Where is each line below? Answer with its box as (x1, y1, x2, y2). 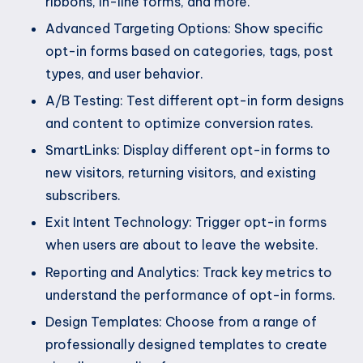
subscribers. (45, 187, 121, 204)
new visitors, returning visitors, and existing (45, 164, 316, 181)
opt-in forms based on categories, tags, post (45, 43, 333, 60)
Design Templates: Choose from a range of (45, 313, 317, 330)
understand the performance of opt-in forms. (45, 286, 335, 303)
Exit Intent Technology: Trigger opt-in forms (45, 214, 327, 231)
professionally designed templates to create (45, 335, 327, 352)
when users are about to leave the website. (45, 237, 318, 254)
